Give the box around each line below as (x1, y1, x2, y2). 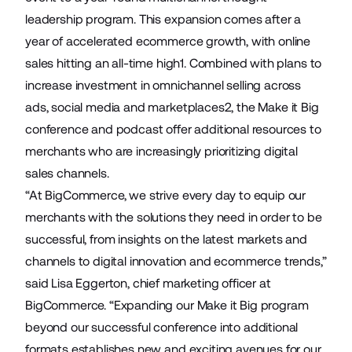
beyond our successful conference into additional (25, 319, 299, 335)
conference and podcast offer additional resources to (25, 121, 321, 137)
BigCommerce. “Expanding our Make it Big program (25, 297, 309, 313)
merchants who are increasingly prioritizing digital (25, 143, 298, 159)
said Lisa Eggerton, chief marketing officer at (25, 275, 271, 291)
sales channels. (25, 165, 112, 181)
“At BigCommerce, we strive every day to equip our (25, 187, 306, 203)
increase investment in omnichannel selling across (25, 77, 302, 93)
